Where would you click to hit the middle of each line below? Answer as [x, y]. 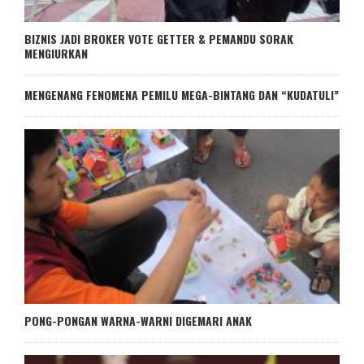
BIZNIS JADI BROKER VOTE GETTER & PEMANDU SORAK [159, 38]
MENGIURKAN [56, 53]
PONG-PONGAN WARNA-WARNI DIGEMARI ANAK [138, 321]
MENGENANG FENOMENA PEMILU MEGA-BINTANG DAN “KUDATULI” [182, 94]
